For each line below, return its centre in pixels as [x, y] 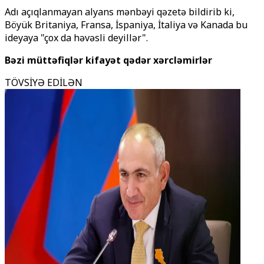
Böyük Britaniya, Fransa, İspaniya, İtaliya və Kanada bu [126, 25]
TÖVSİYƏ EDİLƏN [44, 82]
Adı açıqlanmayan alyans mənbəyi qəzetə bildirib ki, [120, 12]
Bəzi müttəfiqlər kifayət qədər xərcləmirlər [108, 60]
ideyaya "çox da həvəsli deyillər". [76, 38]
